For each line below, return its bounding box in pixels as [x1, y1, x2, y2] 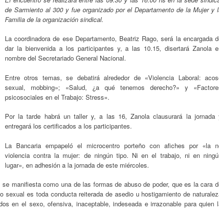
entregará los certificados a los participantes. [5, 121, 132, 131]
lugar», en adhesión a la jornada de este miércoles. [5, 160, 149, 170]
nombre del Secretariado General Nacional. [5, 53, 126, 63]
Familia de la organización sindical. [5, 14, 104, 24]
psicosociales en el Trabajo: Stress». [5, 92, 109, 102]
